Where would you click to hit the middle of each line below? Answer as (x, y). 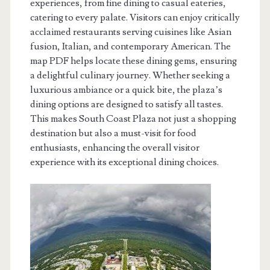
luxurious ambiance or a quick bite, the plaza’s (126, 90)
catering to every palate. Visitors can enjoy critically (135, 17)
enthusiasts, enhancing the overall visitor (115, 148)
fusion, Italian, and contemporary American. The (130, 46)
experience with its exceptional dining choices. (124, 162)
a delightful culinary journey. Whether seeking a (130, 75)
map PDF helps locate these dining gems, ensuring (133, 61)
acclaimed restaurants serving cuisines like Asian (130, 32)
